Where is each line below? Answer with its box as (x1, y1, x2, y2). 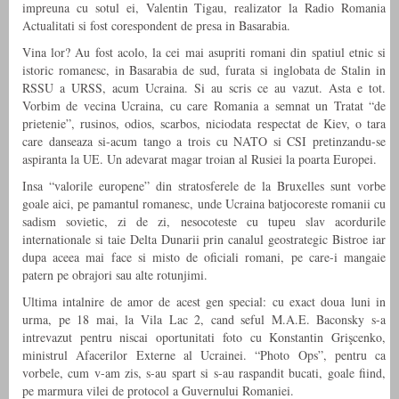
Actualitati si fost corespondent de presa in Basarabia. (22, 17, 290, 35)
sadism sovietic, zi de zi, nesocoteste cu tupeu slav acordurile (22, 213, 386, 231)
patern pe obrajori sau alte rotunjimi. (22, 266, 208, 284)
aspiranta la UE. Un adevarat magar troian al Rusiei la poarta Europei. (22, 151, 377, 168)
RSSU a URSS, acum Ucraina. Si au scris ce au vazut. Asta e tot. (22, 79, 386, 97)
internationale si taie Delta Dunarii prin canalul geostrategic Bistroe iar (22, 231, 386, 248)
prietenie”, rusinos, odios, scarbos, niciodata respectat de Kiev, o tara (22, 115, 386, 133)
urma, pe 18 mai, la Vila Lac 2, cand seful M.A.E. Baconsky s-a (22, 311, 386, 329)
